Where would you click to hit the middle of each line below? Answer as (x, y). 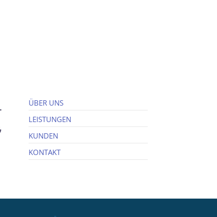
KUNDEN (43, 136)
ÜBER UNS (46, 103)
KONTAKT (44, 152)
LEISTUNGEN (50, 119)
